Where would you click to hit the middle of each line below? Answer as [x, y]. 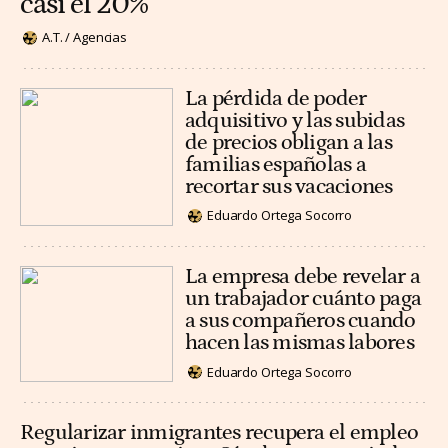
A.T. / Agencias [85, 37]
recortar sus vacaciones [289, 186]
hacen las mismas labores [299, 342]
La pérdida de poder [276, 98]
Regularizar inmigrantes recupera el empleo [219, 432]
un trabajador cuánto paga [303, 298]
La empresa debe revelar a [303, 276]
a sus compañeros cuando [300, 320]
